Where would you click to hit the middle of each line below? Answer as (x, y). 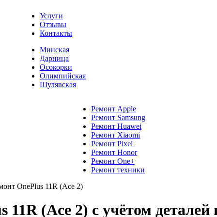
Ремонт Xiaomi (116, 135)
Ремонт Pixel (112, 144)
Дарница (54, 58)
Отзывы (53, 24)
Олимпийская (63, 76)
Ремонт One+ (113, 161)
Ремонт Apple (114, 109)
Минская (54, 50)
